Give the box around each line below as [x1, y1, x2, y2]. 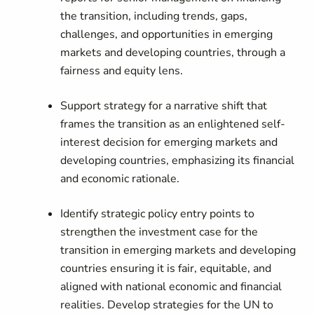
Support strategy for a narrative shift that [60, 98, 268, 114]
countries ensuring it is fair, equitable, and [60, 261, 272, 276]
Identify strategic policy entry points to [60, 206, 255, 221]
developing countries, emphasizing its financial [60, 153, 295, 168]
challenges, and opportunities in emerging [60, 27, 273, 42]
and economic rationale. [60, 171, 186, 186]
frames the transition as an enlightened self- [60, 116, 286, 132]
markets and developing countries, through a [60, 45, 286, 60]
